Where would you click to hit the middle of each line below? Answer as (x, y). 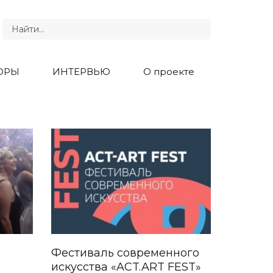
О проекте (169, 72)
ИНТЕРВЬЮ (82, 72)
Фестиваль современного (125, 253)
